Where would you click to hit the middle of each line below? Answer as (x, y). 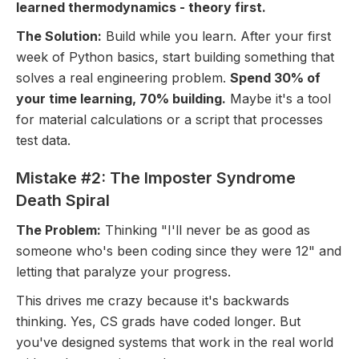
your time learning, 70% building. (121, 98)
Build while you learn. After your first (216, 36)
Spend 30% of (275, 77)
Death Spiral (63, 200)
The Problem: (58, 230)
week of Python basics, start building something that (175, 56)
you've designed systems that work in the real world (175, 342)
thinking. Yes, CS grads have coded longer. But (158, 321)
